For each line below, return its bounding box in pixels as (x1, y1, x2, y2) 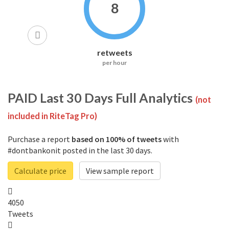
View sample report (86, 166, 154, 176)
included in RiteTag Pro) (8, 111, 97, 121)
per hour (102, 59, 127, 67)
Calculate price (14, 166, 66, 176)
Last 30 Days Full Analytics (37, 90, 195, 106)
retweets (97, 48, 132, 58)
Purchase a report (8, 134, 72, 145)
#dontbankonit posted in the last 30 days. (8, 145, 152, 156)
